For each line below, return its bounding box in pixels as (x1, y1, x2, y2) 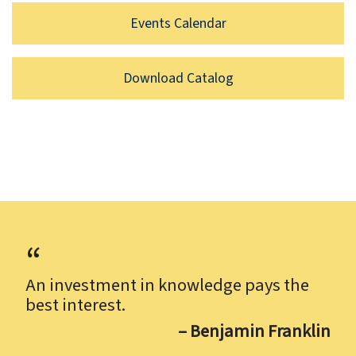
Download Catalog (122, 68, 234, 88)
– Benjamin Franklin (178, 318, 331, 344)
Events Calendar (130, 13, 226, 33)
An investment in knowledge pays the (25, 272, 309, 298)
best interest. (25, 292, 126, 318)
